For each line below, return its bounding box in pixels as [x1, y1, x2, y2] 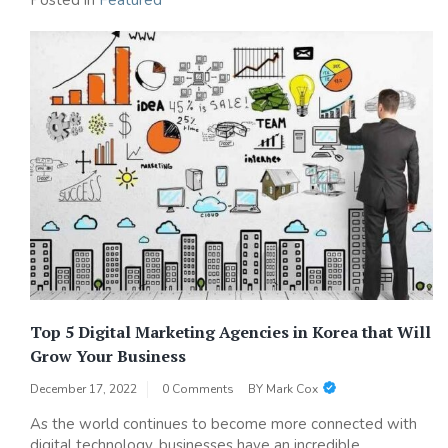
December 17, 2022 [30, 380, 137, 397]
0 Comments [162, 380, 234, 397]
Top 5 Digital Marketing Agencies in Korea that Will [30, 320, 431, 343]
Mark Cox [266, 380, 318, 397]
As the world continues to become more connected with [30, 413, 417, 434]
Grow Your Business [30, 344, 186, 367]
